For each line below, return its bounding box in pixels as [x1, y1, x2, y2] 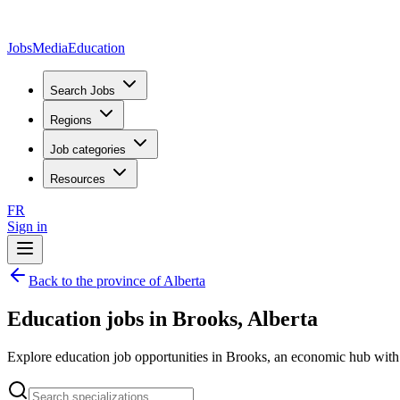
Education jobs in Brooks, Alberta [7, 306, 318, 330]
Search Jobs [50, 84, 115, 97]
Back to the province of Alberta [29, 273, 205, 288]
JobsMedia [7, 40, 68, 55]
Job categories [50, 143, 126, 156]
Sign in [7, 219, 47, 234]
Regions [50, 113, 92, 127]
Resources [50, 172, 105, 186]
